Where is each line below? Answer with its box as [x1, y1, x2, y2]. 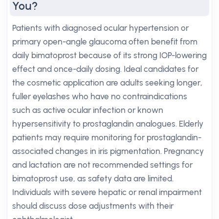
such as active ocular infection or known [12, 105, 163, 115]
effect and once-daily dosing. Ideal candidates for [12, 64, 198, 74]
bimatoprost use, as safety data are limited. [12, 174, 174, 183]
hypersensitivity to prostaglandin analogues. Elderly [12, 119, 203, 129]
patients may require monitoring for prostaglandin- [12, 132, 201, 142]
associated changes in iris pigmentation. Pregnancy [12, 146, 204, 156]
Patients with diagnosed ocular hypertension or [12, 23, 189, 33]
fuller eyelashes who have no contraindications [12, 91, 187, 101]
